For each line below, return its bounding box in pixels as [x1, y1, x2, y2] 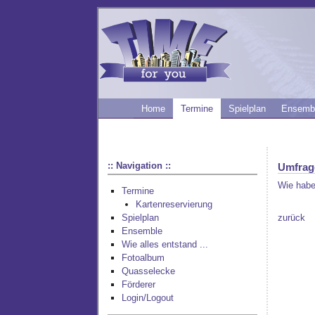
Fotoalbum [122, 252, 165, 264]
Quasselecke [122, 266, 175, 277]
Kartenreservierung [135, 199, 212, 210]
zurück [277, 212, 305, 223]
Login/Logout [122, 292, 174, 304]
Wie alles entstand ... [122, 239, 208, 250]
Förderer [122, 279, 155, 290]
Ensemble [122, 226, 162, 237]
